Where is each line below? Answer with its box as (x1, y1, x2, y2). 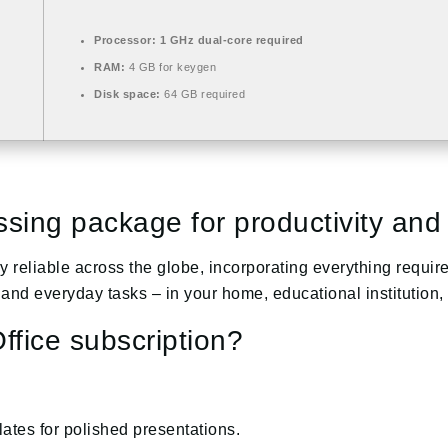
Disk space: (94, 87, 161, 100)
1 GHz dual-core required (156, 33, 304, 46)
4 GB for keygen (125, 60, 216, 73)
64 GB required (160, 87, 245, 100)
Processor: (94, 33, 156, 46)
